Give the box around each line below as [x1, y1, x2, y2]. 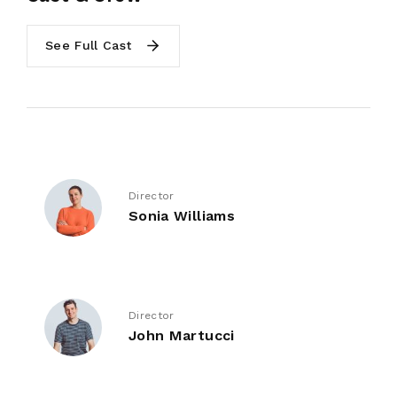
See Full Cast [45, 38, 133, 53]
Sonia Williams [128, 207, 235, 225]
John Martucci [128, 327, 235, 345]
